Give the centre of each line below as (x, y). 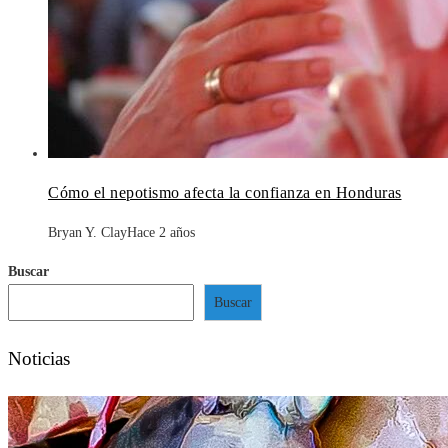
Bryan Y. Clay (87, 232)
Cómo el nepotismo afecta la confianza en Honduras (225, 192)
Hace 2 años (161, 232)
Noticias (39, 358)
